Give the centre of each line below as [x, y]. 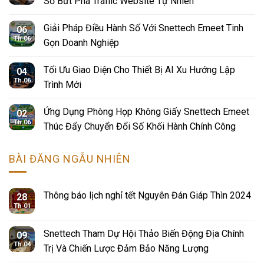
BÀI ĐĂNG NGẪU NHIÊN [70, 159]
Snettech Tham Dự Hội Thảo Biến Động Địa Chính [144, 233]
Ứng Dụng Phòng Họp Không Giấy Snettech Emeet [146, 112]
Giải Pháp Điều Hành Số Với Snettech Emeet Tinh [143, 28]
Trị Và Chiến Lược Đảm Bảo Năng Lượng [126, 248]
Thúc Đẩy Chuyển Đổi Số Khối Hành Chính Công [140, 127]
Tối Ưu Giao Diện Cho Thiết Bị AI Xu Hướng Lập [139, 70]
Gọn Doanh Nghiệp [81, 43]
